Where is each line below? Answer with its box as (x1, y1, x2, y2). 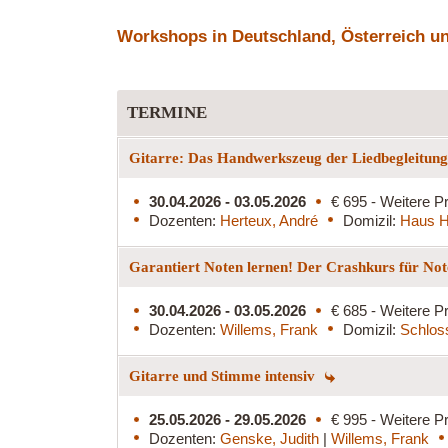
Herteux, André (220, 211, 318, 229)
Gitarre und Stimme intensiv (129, 367, 319, 384)
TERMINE (127, 102, 207, 122)
